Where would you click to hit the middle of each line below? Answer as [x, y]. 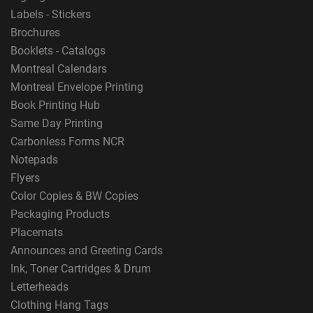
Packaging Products [60, 214]
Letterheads [39, 287]
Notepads [34, 160]
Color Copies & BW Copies [74, 196]
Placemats [37, 232]
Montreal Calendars [59, 69]
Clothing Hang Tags [59, 305]
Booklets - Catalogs [58, 51]
